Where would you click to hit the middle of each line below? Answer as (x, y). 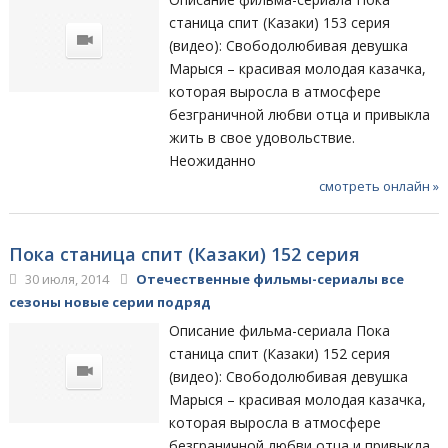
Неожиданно (213, 160)
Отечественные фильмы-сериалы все (269, 278)
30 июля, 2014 (65, 278)
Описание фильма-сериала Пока (280, 330)
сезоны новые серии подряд (109, 301)
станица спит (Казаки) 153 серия (280, 22)
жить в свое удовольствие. (262, 137)
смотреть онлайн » (379, 185)
